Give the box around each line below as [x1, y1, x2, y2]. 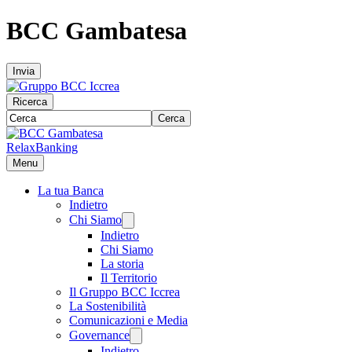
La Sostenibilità [69, 299, 146, 313]
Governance [69, 328, 130, 342]
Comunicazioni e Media [69, 313, 188, 327]
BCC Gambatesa [6, 16, 187, 46]
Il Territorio [101, 270, 157, 284]
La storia [101, 256, 144, 270]
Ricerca [13, 95, 47, 108]
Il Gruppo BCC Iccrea [69, 284, 180, 299]
